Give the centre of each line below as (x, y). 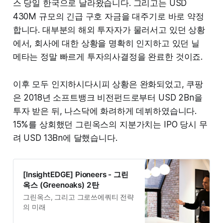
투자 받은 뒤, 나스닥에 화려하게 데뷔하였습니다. (105, 111)
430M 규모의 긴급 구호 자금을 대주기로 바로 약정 (108, 17)
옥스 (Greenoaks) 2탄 (61, 185)
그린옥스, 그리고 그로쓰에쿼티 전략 (79, 197)
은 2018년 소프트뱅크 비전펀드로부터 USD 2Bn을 (108, 98)
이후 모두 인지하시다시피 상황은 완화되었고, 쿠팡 (108, 84)
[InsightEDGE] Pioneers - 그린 (76, 174)
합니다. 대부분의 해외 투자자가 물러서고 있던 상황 (109, 30)
